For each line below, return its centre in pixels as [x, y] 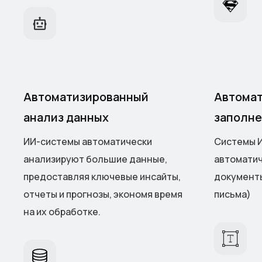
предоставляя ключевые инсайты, [102, 177]
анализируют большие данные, [95, 159]
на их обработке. [62, 212]
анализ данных [66, 118]
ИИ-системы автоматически [88, 142]
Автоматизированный [86, 97]
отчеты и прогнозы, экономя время [103, 194]
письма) [232, 194]
